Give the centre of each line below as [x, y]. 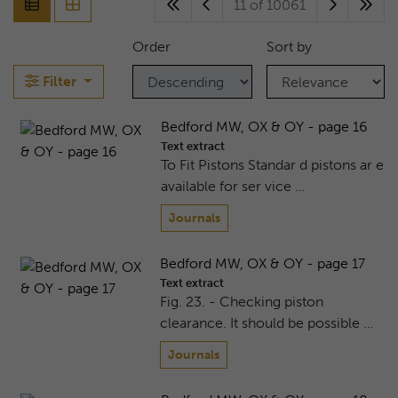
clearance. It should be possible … [267, 323]
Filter [60, 82]
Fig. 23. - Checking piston [242, 302]
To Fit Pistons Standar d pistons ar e [272, 165]
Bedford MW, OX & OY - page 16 [264, 127]
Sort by [289, 47]
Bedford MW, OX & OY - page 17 [263, 264]
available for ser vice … [232, 187]
